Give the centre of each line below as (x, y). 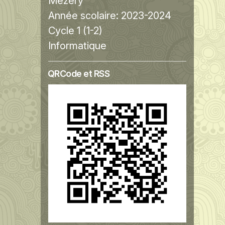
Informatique (77, 45)
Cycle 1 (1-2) (75, 30)
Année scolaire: (85, 15)
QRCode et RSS (79, 73)
